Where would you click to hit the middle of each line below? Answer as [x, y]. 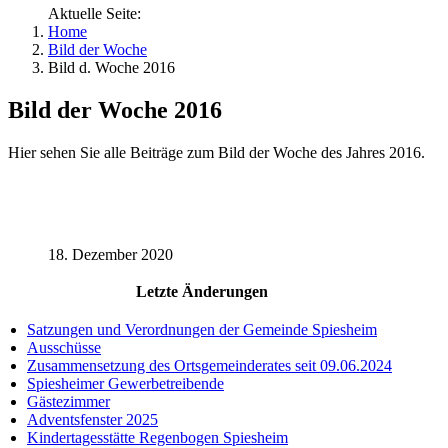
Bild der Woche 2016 [115, 110]
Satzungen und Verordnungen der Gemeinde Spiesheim [202, 330]
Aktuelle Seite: [98, 14]
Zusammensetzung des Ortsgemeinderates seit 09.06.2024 [209, 366]
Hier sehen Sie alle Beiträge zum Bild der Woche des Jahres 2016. [216, 153]
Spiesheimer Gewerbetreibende [125, 384]
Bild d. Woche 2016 [111, 68]
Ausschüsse [64, 348]
